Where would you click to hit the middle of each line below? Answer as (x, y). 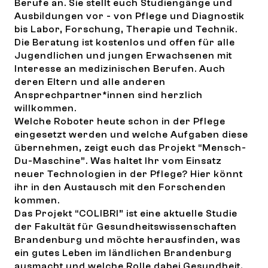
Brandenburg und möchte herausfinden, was (127, 240)
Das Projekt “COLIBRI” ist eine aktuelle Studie (126, 214)
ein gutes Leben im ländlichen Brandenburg (123, 253)
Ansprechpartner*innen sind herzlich (109, 95)
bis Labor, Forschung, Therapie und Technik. (126, 29)
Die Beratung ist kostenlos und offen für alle (125, 42)
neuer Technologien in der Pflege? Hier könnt (129, 174)
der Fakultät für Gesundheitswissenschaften (126, 227)
